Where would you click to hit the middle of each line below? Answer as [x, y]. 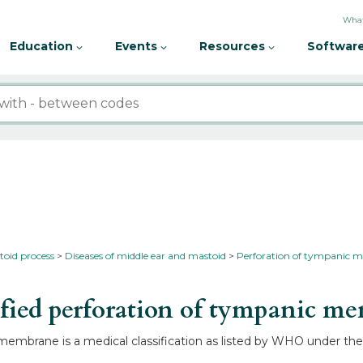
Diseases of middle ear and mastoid [146, 256]
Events [138, 46]
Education [43, 46]
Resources [234, 46]
